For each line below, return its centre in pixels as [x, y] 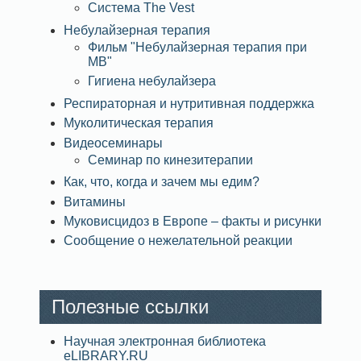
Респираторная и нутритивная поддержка [189, 103]
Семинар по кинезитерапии [170, 160]
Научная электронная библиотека [165, 341]
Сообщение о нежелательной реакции [178, 241]
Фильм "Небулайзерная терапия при [197, 47]
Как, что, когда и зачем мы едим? [162, 182]
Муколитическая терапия [139, 123]
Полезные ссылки [130, 306]
